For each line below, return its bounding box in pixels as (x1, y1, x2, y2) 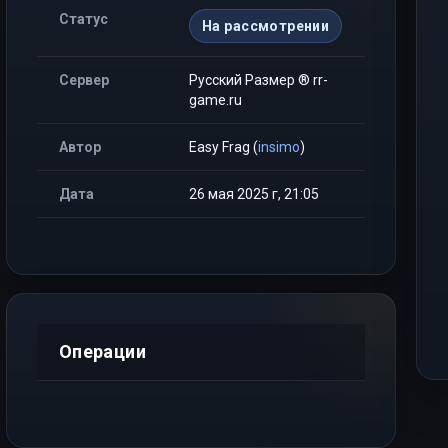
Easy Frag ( (189, 139, 258, 155)
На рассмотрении (202, 18, 330, 34)
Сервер (59, 72, 109, 88)
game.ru (189, 92, 242, 108)
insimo (258, 139, 300, 155)
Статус (59, 11, 108, 27)
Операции (59, 341, 146, 362)
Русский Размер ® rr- (189, 72, 328, 88)
